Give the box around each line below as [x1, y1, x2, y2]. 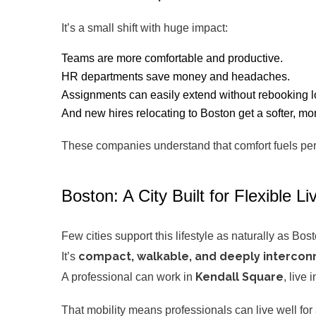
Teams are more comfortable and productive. [61, 51, 283, 64]
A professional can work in [61, 270, 195, 283]
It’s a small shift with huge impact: [61, 21, 228, 34]
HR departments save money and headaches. [61, 70, 290, 83]
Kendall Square [195, 269, 284, 284]
